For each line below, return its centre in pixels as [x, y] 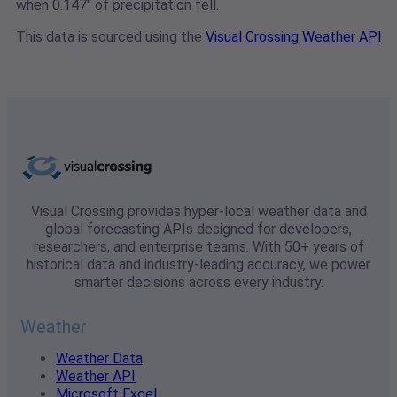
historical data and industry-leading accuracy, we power [198, 265]
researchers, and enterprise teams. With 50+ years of [198, 247]
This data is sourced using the [111, 37]
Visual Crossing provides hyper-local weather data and [198, 212]
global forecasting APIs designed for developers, [198, 230]
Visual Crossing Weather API [294, 37]
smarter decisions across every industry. [198, 283]
